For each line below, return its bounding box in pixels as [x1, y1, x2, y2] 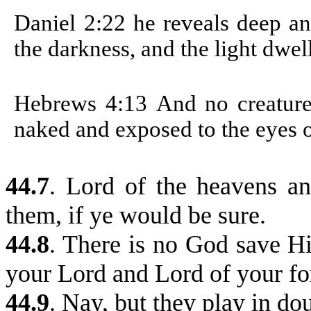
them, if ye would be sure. [6, 201, 266, 229]
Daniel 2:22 [14, 10, 133, 35]
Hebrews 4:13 [14, 90, 156, 116]
